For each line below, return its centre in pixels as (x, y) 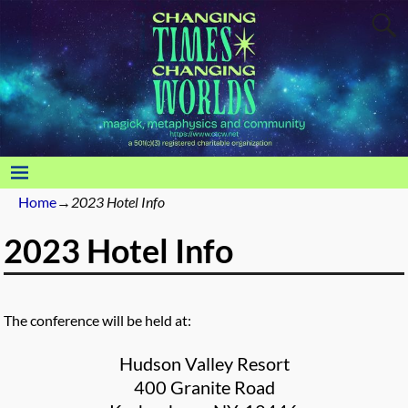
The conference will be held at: (98, 321)
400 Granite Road (204, 388)
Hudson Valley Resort (204, 364)
